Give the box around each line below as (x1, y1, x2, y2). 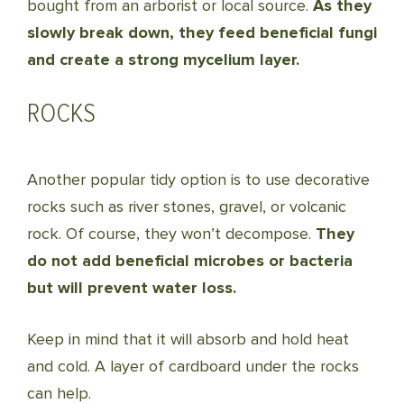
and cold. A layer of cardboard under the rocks (27, 356, 359, 376)
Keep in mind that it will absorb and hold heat (27, 329, 349, 349)
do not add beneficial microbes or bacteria (27, 251, 353, 271)
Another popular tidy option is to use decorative (27, 170, 370, 189)
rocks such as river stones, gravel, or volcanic (27, 197, 346, 216)
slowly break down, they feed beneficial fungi (27, 23, 377, 42)
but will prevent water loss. (27, 278, 236, 298)
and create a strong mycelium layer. (27, 50, 299, 69)
